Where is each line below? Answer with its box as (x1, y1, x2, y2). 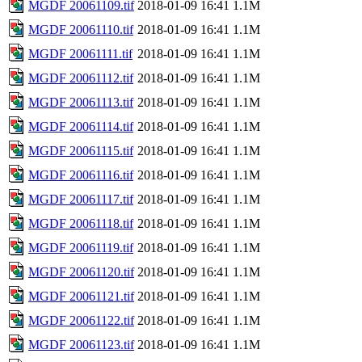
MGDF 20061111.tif (28, 46, 133, 61)
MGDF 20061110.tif (28, 22, 133, 36)
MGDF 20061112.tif (28, 70, 133, 85)
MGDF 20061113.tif (28, 95, 133, 109)
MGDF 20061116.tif (28, 167, 133, 182)
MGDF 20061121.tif (28, 288, 134, 303)
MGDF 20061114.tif (28, 119, 133, 133)
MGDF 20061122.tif (28, 313, 134, 327)
